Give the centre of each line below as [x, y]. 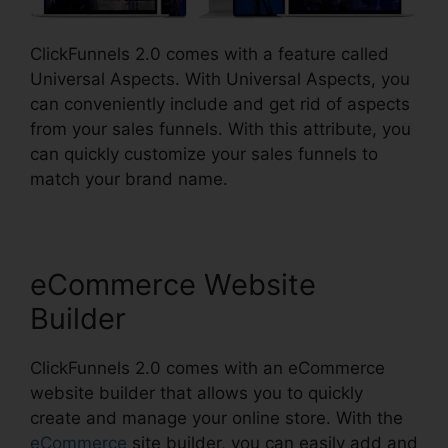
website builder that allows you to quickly [196, 393]
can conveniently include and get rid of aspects [220, 104]
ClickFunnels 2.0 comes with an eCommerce [207, 368]
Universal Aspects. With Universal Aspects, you [220, 79]
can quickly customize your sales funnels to [204, 154]
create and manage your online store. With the [216, 418]
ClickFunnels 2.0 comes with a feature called [209, 54]
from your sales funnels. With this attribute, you [220, 129]
